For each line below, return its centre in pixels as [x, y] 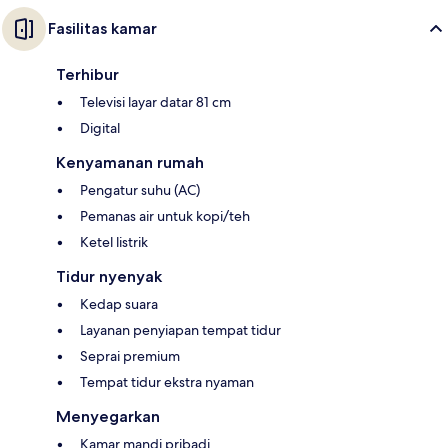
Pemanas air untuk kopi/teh [165, 216]
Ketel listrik [114, 242]
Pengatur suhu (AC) [140, 190]
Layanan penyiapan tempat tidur [180, 330]
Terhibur [87, 75]
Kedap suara [119, 304]
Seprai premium [130, 356]
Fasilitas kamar [102, 29]
